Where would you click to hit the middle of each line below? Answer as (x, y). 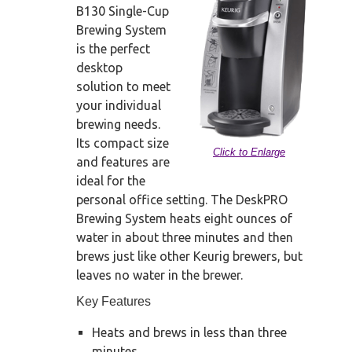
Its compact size (123, 143)
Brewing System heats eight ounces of (184, 219)
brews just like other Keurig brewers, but (189, 257)
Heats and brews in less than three (189, 333)
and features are (123, 162)
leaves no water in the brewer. (159, 275)
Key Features (114, 302)
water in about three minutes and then (185, 238)
